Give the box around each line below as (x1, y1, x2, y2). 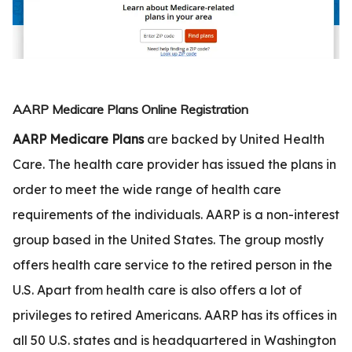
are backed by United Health (144, 131, 324, 148)
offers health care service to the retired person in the (13, 257, 332, 273)
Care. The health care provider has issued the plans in (13, 156, 336, 173)
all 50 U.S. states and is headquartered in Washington (13, 332, 336, 349)
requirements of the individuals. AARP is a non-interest (13, 207, 339, 223)
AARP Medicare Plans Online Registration (13, 101, 248, 118)
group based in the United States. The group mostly (13, 232, 324, 248)
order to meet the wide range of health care (13, 181, 281, 198)
